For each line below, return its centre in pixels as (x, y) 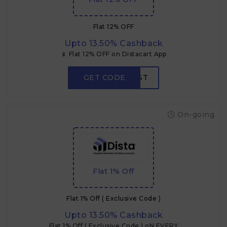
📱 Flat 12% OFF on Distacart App (113, 54)
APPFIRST (128, 78)
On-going (195, 115)
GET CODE (104, 78)
